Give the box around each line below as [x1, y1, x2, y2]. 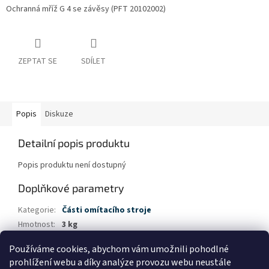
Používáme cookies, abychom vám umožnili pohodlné [9, 243, 229, 256]
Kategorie [18, 204, 54, 217]
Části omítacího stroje [62, 204, 151, 217]
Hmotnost [18, 219, 53, 231]
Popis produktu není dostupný [18, 159, 126, 172]
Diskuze [45, 108, 73, 121]
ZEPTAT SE [18, 55, 57, 68]
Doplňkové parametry [18, 181, 124, 195]
